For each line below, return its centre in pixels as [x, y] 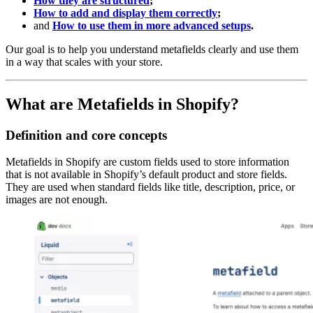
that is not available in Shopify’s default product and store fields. [146, 175]
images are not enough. [57, 200]
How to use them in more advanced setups [152, 25]
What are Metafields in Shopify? [122, 104]
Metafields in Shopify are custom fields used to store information [147, 162]
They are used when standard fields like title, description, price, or [150, 187]
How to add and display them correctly [125, 13]
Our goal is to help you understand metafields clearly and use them [152, 49]
